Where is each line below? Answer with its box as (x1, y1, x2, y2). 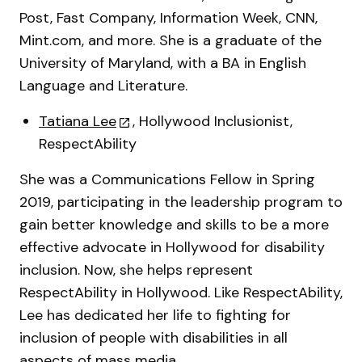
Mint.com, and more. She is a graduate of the (19, 31, 322, 50)
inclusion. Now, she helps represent (19, 260, 253, 280)
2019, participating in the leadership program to (19, 192, 343, 212)
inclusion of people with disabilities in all (19, 328, 288, 347)
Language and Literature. (19, 76, 187, 95)
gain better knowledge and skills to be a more (19, 215, 329, 234)
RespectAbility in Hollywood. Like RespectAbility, (19, 283, 343, 302)
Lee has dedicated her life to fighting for (19, 305, 291, 325)
